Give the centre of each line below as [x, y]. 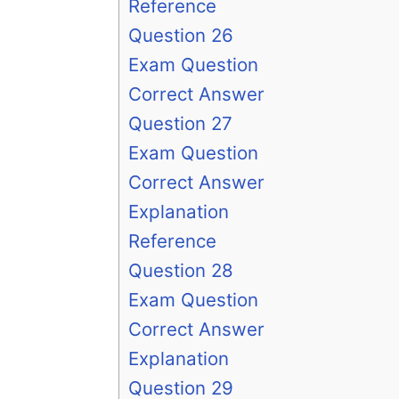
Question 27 [180, 124]
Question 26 [181, 36]
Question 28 [181, 271]
